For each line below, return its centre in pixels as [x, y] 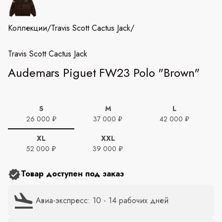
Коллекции [28, 28]
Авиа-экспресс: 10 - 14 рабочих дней [102, 201]
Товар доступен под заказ [72, 173]
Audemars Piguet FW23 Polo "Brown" [104, 72]
